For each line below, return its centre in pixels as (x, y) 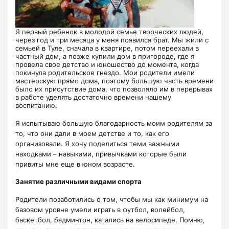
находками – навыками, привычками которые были (101, 154)
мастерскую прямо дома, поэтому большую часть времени (114, 81)
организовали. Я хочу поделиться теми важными (97, 143)
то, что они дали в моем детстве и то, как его (92, 133)
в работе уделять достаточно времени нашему (93, 97)
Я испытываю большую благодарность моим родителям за (114, 123)
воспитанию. (36, 106)
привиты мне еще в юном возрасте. (75, 164)
